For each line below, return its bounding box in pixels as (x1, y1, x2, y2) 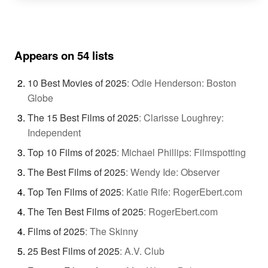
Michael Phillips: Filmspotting (121, 145, 246, 159)
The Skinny (89, 224, 138, 238)
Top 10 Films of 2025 (27, 145, 117, 159)
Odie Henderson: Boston (131, 75, 236, 90)
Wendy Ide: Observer (130, 165, 220, 179)
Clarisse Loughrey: (143, 110, 224, 124)
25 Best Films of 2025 (27, 243, 120, 258)
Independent (27, 125, 81, 139)
